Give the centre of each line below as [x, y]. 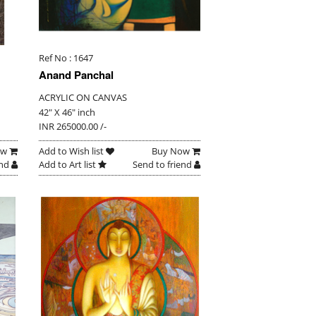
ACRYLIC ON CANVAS [83, 98]
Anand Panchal [76, 75]
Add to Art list [68, 165]
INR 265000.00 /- [72, 127]
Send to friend [163, 165]
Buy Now [171, 151]
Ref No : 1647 [66, 58]
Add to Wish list [72, 151]
